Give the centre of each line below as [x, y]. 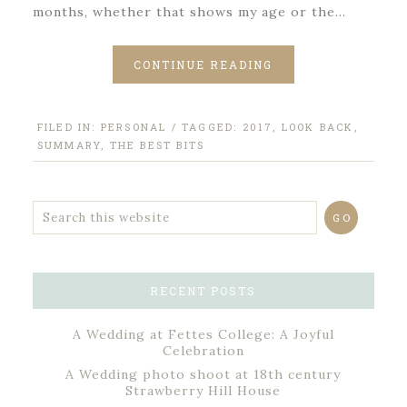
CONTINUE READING [203, 65]
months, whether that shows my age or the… [189, 12]
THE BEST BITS [157, 145]
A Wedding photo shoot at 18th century [203, 375]
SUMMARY [69, 145]
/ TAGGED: [207, 127]
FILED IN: [69, 127]
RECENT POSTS [203, 291]
